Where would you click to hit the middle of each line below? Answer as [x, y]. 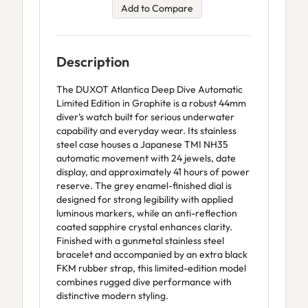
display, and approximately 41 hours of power [153, 172]
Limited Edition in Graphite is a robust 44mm [151, 103]
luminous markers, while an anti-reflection [147, 213]
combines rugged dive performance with [144, 282]
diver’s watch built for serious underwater [145, 117]
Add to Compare [157, 8]
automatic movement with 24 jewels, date [146, 158]
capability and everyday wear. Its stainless [146, 131]
